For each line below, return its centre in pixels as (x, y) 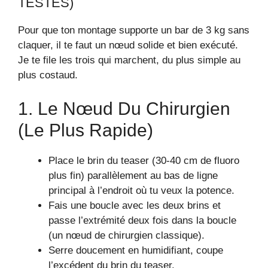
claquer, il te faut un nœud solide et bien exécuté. (128, 45)
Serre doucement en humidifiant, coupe (136, 250)
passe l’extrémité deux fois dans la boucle (142, 220)
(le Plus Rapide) (86, 130)
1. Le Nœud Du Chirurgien (124, 108)
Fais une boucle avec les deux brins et (135, 205)
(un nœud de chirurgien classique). (127, 235)
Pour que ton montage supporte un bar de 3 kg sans (134, 31)
